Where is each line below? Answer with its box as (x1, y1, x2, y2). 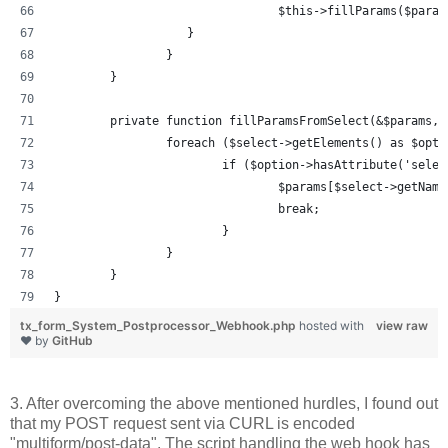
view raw (376, 318, 428, 334)
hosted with (299, 318, 364, 334)
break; (278, 202, 320, 217)
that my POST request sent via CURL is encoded (10, 415, 355, 433)
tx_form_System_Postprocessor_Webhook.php (20, 318, 299, 334)
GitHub (52, 333, 93, 349)
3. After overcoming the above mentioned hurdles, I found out (10, 395, 438, 413)
